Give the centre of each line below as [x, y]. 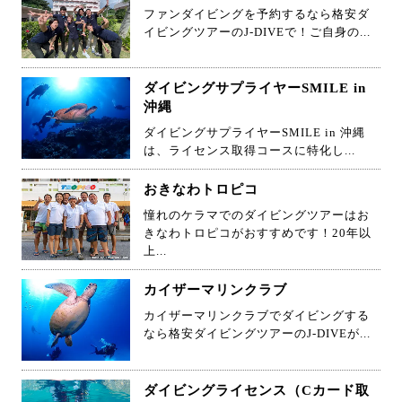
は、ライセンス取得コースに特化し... [249, 151]
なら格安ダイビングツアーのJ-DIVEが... [257, 334]
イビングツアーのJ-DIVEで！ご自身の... [257, 31]
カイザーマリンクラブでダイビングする [257, 316]
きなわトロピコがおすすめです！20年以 [258, 233]
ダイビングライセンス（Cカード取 [257, 390]
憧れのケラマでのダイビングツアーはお [257, 215]
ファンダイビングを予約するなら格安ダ [257, 13]
